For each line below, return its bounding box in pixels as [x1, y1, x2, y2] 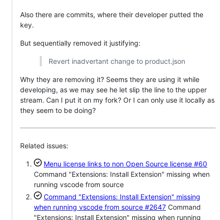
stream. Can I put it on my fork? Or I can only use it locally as [20, 95, 215, 104]
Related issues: [20, 141, 68, 150]
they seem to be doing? [20, 106, 96, 114]
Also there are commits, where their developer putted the [20, 10, 203, 19]
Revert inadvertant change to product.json [48, 56, 185, 65]
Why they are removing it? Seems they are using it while [20, 75, 199, 83]
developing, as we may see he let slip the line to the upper [20, 85, 207, 94]
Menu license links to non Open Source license [44, 160, 192, 168]
